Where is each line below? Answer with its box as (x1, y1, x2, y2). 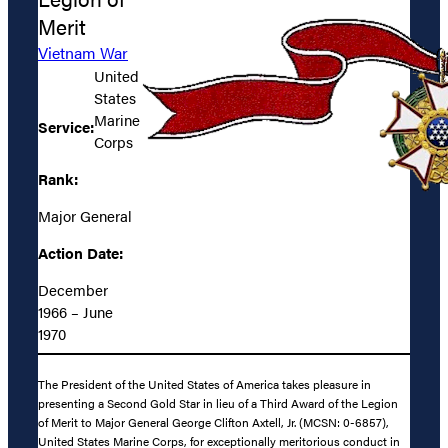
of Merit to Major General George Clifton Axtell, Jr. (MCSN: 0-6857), (38, 413, 389, 432)
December (38, 278, 108, 300)
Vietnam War (38, 40, 128, 64)
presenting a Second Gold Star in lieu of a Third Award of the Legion (38, 394, 398, 413)
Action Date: (38, 241, 123, 263)
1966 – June (38, 300, 113, 322)
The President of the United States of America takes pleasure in (38, 375, 371, 394)
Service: (38, 115, 94, 137)
